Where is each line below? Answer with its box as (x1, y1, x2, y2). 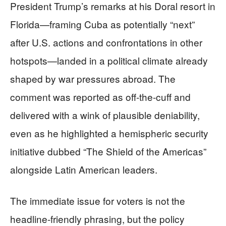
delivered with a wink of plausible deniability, (10, 108, 200, 122)
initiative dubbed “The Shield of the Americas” (10, 144, 206, 158)
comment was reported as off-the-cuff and (10, 90, 191, 103)
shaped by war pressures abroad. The (10, 72, 176, 85)
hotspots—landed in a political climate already (10, 53, 208, 67)
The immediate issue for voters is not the (10, 194, 185, 207)
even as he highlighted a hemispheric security (10, 126, 208, 140)
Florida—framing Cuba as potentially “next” (10, 17, 195, 31)
